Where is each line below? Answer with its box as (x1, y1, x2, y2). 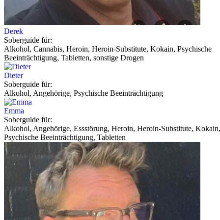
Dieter (4, 71, 23, 80)
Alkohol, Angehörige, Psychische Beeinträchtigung (4, 88, 163, 97)
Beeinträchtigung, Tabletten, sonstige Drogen (4, 53, 144, 62)
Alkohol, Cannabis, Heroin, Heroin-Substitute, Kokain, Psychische (4, 44, 212, 53)
